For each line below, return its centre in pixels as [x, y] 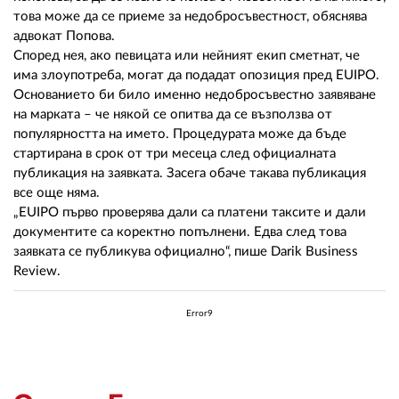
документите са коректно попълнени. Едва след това [180, 232]
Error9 [199, 314]
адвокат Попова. [64, 37]
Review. [37, 272]
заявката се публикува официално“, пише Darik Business [186, 252]
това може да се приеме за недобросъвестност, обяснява [190, 17]
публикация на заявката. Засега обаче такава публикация [190, 174]
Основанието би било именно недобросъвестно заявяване [195, 95]
